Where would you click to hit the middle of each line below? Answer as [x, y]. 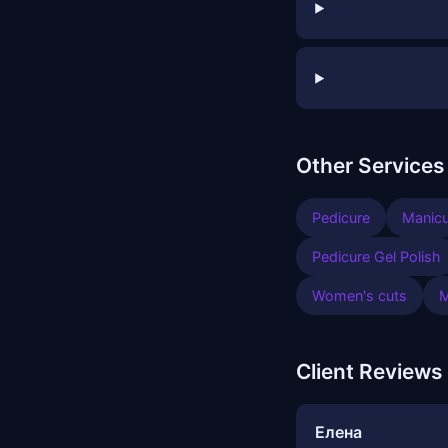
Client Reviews [369, 372]
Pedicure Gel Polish [376, 257]
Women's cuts [359, 296]
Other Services [370, 166]
